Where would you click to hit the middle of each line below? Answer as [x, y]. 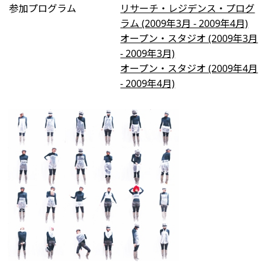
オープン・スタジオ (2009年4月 [189, 68]
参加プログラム [43, 8]
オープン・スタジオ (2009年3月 [189, 38]
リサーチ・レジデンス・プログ [188, 8]
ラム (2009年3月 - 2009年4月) [184, 23]
